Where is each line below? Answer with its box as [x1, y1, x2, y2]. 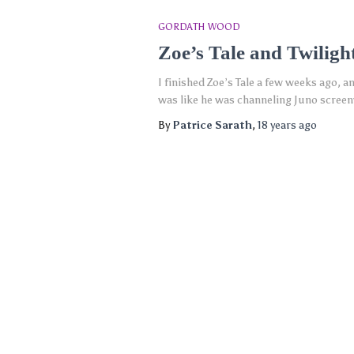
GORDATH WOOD [157, 21, 240, 32]
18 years [257, 119, 296, 132]
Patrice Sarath [171, 119, 252, 132]
